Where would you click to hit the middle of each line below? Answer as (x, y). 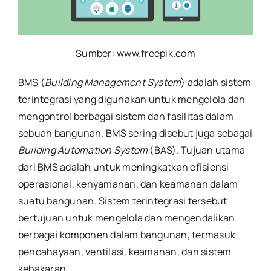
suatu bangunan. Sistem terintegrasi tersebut (122, 201)
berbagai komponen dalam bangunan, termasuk (127, 235)
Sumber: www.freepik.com (135, 54)
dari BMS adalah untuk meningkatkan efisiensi (123, 167)
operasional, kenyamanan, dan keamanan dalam (128, 184)
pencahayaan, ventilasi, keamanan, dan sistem (125, 252)
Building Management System (113, 83)
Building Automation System (83, 150)
